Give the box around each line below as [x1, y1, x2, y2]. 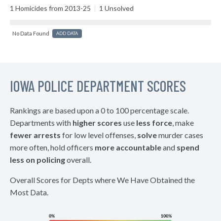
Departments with [10, 118, 73, 127]
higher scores [73, 118, 122, 127]
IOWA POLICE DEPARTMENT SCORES [10, 77, 186, 95]
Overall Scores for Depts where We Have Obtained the [10, 175, 195, 184]
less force [136, 118, 172, 127]
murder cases [157, 130, 203, 140]
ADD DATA [56, 31, 78, 36]
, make [172, 118, 194, 127]
